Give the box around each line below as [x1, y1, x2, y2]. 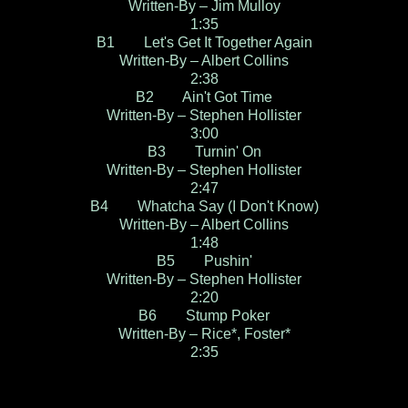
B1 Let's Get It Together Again [96, 35, 312, 51]
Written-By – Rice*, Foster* [117, 326, 291, 342]
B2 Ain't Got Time [136, 89, 272, 106]
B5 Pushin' [156, 253, 252, 270]
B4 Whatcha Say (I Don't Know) [89, 199, 319, 215]
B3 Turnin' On [147, 144, 261, 160]
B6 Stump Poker [138, 308, 270, 324]
